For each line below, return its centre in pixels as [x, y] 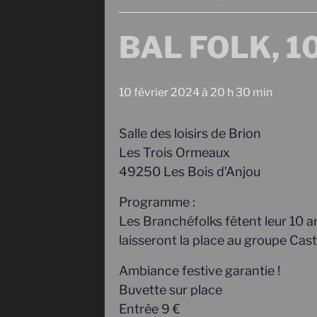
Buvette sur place [171, 290]
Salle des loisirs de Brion [190, 133]
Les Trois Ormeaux [174, 152]
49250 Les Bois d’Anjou [190, 172]
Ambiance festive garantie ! [200, 271]
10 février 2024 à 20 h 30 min [196, 92]
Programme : [157, 202]
